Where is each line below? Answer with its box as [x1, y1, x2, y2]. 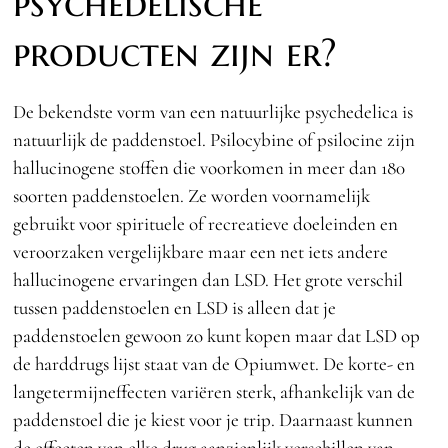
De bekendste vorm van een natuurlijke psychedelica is [13, 99, 414, 123]
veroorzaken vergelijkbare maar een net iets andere [13, 239, 389, 263]
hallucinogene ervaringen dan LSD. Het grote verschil [13, 267, 404, 291]
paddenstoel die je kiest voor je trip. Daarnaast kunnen [13, 407, 414, 431]
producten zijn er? [13, 27, 338, 77]
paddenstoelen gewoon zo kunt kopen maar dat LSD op [13, 323, 421, 347]
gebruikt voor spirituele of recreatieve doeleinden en [13, 211, 399, 235]
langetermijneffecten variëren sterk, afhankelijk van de [13, 379, 416, 403]
